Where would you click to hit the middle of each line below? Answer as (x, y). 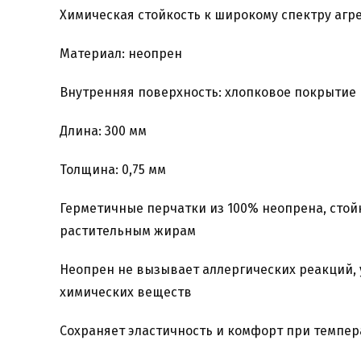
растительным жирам (127, 231)
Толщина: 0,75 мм (112, 170)
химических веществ (125, 292)
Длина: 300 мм (103, 131)
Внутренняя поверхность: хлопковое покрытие (207, 92)
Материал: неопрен (120, 54)
